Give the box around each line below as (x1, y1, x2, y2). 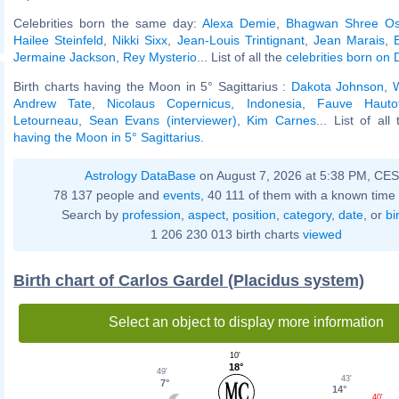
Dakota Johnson (290, 78, 384, 94)
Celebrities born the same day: (13, 15, 202, 30)
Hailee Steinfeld (13, 32, 104, 47)
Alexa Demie (202, 15, 276, 30)
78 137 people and (53, 187, 163, 202)
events (163, 187, 200, 202)
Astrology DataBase (85, 167, 196, 183)
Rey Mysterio (123, 49, 197, 64)
